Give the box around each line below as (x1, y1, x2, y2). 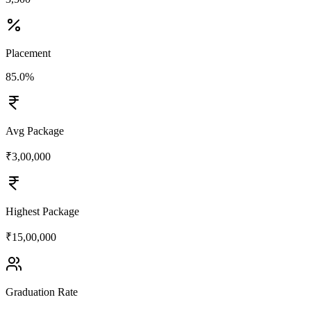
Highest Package (6, 205, 79, 217)
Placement (6, 47, 51, 59)
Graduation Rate (6, 285, 78, 298)
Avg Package (6, 124, 64, 137)
